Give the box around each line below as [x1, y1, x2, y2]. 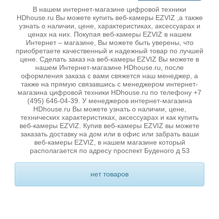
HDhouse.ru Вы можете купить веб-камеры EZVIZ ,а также [16, 14, 203, 22]
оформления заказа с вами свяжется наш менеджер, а [21, 72, 198, 80]
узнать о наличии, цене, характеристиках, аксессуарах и [19, 22, 200, 30]
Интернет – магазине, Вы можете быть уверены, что [25, 39, 194, 46]
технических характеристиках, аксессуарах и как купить [21, 113, 198, 121]
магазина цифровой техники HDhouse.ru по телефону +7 [18, 88, 201, 96]
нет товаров [90, 170, 129, 178]
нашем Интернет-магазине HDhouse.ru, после [35, 64, 184, 71]
